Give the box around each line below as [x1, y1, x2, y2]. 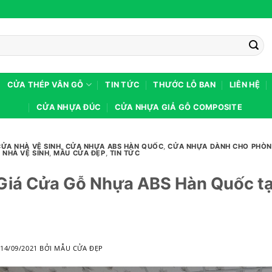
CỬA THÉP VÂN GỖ [7, 80, 84, 89]
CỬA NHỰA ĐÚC [36, 103, 101, 112]
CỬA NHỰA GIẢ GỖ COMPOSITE [114, 103, 243, 112]
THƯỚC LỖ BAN [153, 80, 216, 89]
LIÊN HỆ [229, 80, 260, 89]
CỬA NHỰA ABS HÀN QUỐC [65, 142, 164, 151]
